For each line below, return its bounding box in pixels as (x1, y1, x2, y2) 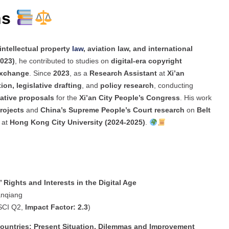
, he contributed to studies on (15, 57, 111, 65)
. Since (29, 69, 53, 78)
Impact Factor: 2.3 (25, 203, 88, 212)
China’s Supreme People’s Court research (40, 106, 185, 114)
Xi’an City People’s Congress (79, 94, 180, 102)
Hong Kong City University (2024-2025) (10, 118, 145, 127)
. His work (180, 94, 212, 102)
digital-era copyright (111, 57, 182, 65)
